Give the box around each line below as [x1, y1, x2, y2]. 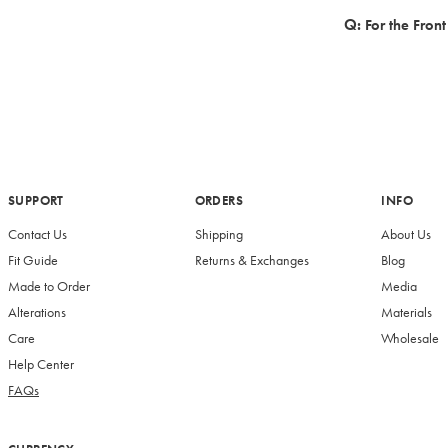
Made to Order [8, 278, 90, 295]
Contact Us [8, 226, 67, 243]
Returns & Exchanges [194, 252, 309, 269]
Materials [381, 304, 433, 321]
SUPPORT [8, 192, 64, 209]
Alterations [8, 304, 66, 321]
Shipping [194, 226, 243, 243]
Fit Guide [8, 252, 58, 269]
